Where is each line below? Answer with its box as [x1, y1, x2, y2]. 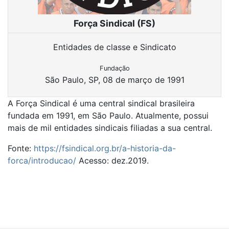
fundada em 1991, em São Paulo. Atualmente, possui [8, 110, 209, 121]
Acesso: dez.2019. [76, 155, 151, 166]
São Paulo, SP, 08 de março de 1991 [44, 75, 185, 85]
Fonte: [8, 143, 34, 153]
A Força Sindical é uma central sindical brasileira [8, 98, 195, 108]
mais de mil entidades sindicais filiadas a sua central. [8, 123, 212, 133]
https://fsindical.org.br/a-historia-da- [34, 143, 176, 153]
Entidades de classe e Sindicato [53, 42, 176, 52]
